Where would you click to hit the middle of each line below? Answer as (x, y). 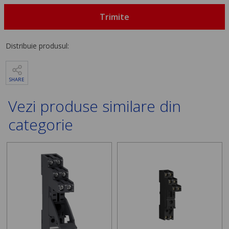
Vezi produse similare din (95, 106)
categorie (41, 125)
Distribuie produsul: (38, 46)
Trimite (114, 17)
